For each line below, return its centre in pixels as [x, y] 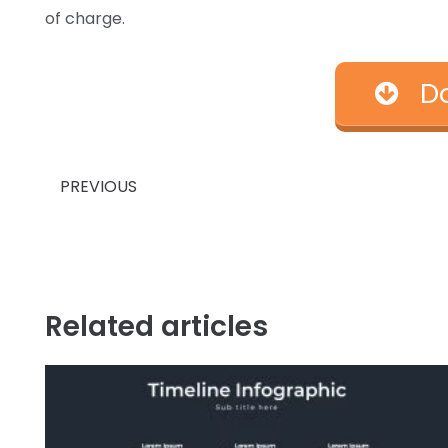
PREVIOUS [98, 186]
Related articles [156, 327]
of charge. [85, 18]
